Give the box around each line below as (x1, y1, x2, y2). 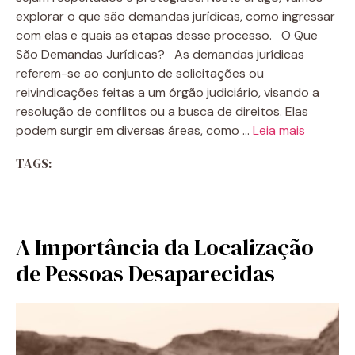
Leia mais (253, 122, 305, 139)
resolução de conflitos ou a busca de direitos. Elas (16, 103, 308, 120)
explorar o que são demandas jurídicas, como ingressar (16, 8, 335, 25)
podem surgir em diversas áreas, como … (16, 122, 253, 139)
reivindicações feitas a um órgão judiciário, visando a (16, 84, 319, 101)
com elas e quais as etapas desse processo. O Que (16, 27, 318, 44)
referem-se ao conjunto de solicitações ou (16, 65, 264, 82)
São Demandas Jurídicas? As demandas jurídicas (16, 46, 304, 63)
